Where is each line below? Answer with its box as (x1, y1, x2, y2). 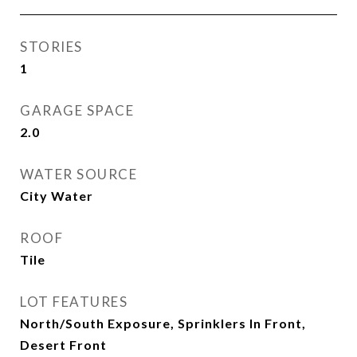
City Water (20, 188, 93, 203)
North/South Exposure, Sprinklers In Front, (20, 316, 306, 331)
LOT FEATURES (20, 293, 127, 310)
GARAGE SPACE (20, 102, 134, 119)
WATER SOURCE (20, 166, 137, 182)
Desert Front (20, 337, 107, 352)
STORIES (20, 38, 83, 55)
